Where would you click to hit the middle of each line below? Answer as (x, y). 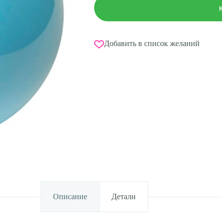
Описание (70, 197)
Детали (124, 197)
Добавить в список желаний (152, 44)
